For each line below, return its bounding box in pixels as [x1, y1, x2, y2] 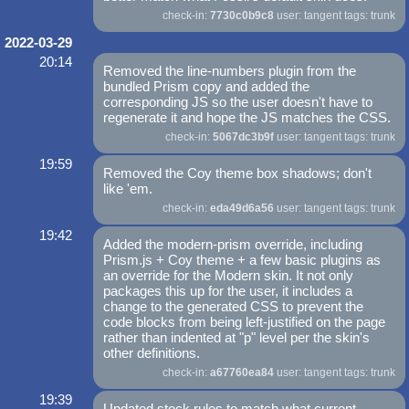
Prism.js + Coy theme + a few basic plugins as [103, 252, 382, 268]
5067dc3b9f [212, 131, 274, 144]
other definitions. [103, 345, 201, 362]
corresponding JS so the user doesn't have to [103, 94, 373, 110]
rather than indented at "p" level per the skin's [103, 330, 371, 346]
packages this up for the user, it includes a [103, 283, 353, 299]
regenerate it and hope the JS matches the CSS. [103, 110, 392, 126]
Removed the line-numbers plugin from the [103, 63, 357, 79]
